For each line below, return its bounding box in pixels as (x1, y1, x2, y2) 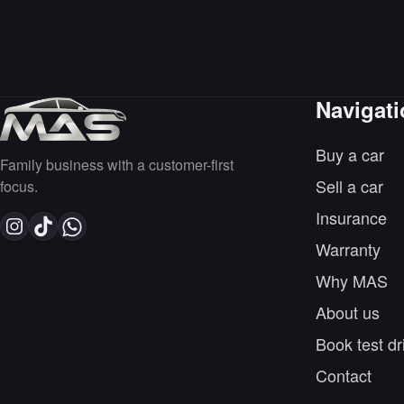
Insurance (315, 205, 387, 229)
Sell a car (315, 173, 383, 197)
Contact (315, 363, 372, 387)
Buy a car (315, 142, 384, 166)
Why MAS (315, 268, 388, 292)
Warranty (315, 236, 381, 261)
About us (315, 299, 380, 324)
